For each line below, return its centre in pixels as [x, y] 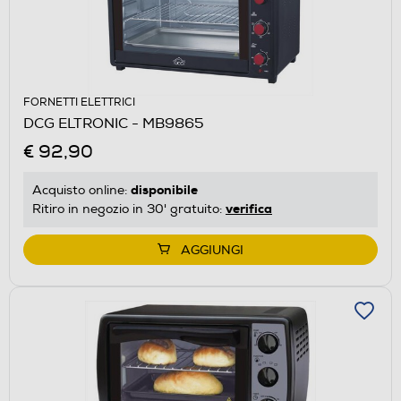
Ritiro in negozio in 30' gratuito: [129, 209]
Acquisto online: [81, 190]
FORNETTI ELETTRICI [79, 102]
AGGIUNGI [212, 250]
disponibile [164, 189]
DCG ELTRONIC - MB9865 [114, 123]
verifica [249, 208]
